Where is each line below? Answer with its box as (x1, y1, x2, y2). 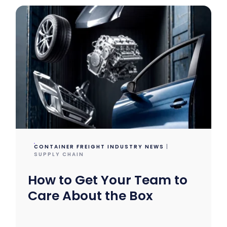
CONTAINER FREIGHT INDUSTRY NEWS (33, 143, 164, 151)
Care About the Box (27, 187, 153, 205)
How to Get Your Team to (27, 171, 187, 190)
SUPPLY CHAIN (33, 150, 84, 159)
